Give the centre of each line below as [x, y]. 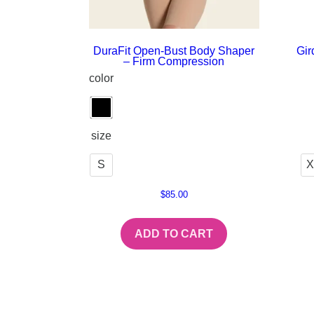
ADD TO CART [174, 234]
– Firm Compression [174, 61]
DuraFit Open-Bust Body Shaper [174, 50]
